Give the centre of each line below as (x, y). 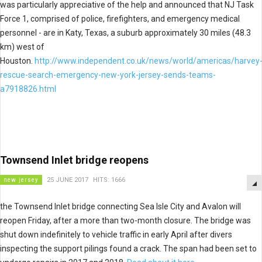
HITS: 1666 (109, 180)
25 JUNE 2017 (68, 180)
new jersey (21, 180)
